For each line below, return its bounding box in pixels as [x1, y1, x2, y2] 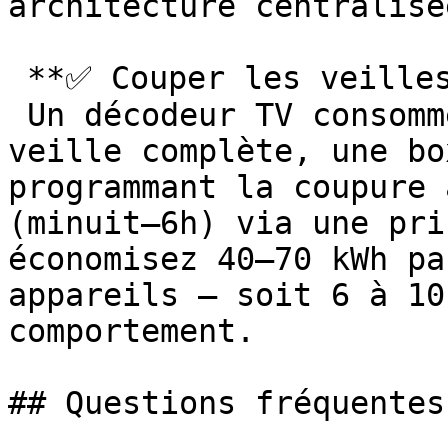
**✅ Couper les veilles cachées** [8, 60, 27, 96]
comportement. [8, 313, 274, 349]
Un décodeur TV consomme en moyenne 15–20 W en [8, 97, 27, 133]
